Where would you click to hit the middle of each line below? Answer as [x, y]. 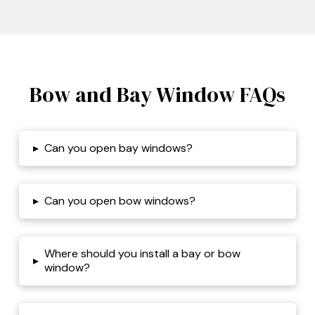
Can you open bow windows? [120, 201]
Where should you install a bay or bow [142, 254]
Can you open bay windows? [118, 148]
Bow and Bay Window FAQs [157, 95]
